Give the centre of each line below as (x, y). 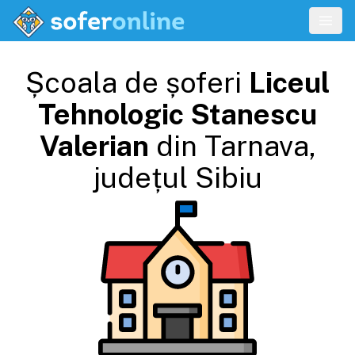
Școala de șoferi (137, 82)
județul (140, 177)
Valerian (94, 146)
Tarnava (256, 146)
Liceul (289, 82)
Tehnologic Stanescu (177, 114)
